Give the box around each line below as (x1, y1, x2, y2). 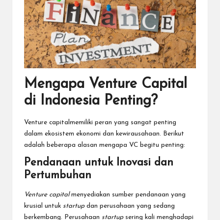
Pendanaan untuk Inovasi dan (24, 157, 173, 168)
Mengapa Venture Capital (24, 77, 187, 92)
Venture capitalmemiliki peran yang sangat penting (24, 119, 176, 126)
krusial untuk (24, 202, 63, 209)
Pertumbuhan (24, 169, 91, 181)
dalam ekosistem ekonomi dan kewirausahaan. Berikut (24, 130, 184, 137)
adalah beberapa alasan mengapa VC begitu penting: (24, 141, 185, 148)
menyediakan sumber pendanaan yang (69, 191, 186, 198)
